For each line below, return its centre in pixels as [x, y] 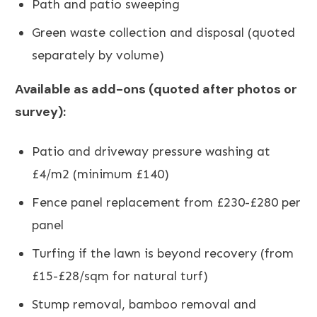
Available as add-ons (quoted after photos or [156, 90]
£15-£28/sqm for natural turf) [120, 276]
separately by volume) [98, 56]
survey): [40, 112]
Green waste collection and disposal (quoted [163, 33]
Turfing [53, 254]
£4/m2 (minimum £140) [100, 174]
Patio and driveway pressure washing [143, 152]
